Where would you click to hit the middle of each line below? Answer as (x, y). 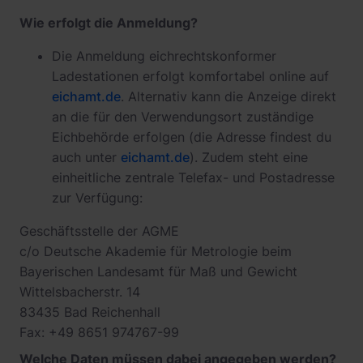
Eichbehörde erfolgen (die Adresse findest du (192, 137)
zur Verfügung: (97, 198)
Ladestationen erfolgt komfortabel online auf (190, 76)
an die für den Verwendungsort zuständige (183, 117)
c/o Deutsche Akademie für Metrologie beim (156, 251)
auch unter (86, 157)
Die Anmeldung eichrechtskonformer (164, 56)
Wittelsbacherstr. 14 (80, 292)
